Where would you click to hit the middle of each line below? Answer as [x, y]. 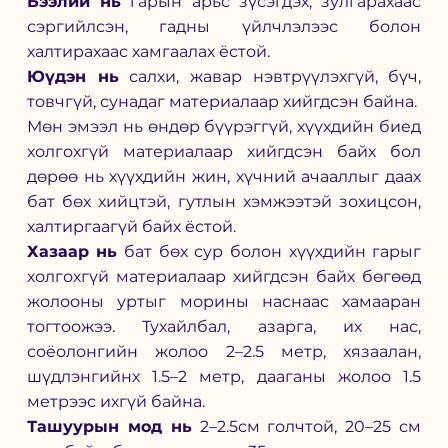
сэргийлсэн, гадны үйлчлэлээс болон [224, 27]
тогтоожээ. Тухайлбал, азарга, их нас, [224, 327]
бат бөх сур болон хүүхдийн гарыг [269, 252]
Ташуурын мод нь [109, 427]
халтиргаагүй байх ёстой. [131, 227]
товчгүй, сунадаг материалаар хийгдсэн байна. [224, 102]
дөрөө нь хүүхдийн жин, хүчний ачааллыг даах [224, 177]
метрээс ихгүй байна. [115, 402]
